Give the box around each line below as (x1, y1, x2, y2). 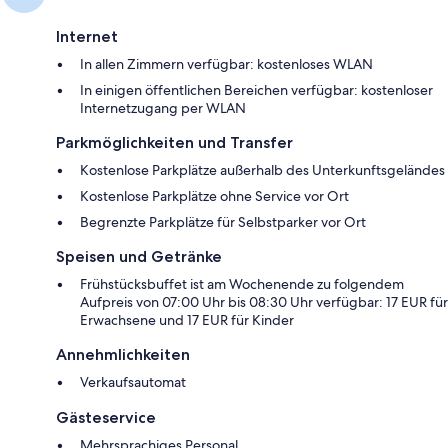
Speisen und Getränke (56, 247, 222, 267)
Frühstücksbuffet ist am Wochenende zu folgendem (80, 275, 404, 294)
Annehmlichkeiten (56, 345, 190, 365)
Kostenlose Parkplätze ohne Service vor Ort (80, 187, 349, 206)
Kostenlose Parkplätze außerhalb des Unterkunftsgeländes (80, 161, 445, 180)
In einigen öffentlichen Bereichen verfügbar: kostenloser (80, 81, 433, 100)
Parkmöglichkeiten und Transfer (56, 133, 293, 153)
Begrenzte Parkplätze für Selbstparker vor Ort (80, 213, 366, 232)
